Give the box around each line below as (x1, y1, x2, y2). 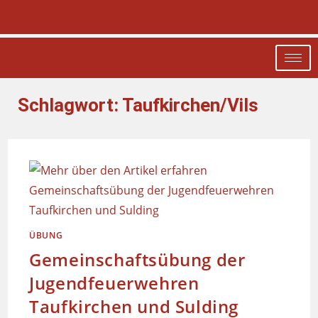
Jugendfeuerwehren (29, 271, 199, 295)
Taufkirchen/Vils (122, 94, 258, 116)
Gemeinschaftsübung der (29, 248, 246, 271)
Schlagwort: (18, 94, 122, 116)
